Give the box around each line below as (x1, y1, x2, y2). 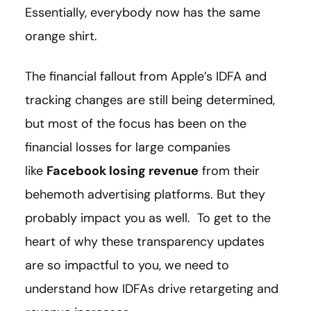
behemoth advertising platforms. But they (25, 186, 265, 203)
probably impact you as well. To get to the (25, 210, 271, 227)
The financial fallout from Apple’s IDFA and (25, 68, 267, 85)
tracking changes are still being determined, (25, 92, 275, 109)
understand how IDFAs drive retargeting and (25, 280, 278, 298)
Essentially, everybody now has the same (25, 4, 260, 22)
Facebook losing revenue (47, 162, 199, 180)
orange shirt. (25, 28, 101, 45)
